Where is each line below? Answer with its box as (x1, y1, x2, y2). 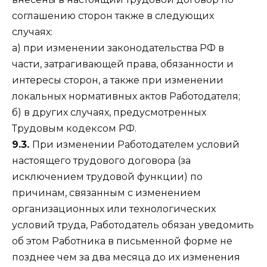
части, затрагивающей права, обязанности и (12, 58, 234, 70)
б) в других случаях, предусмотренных (12, 106, 206, 118)
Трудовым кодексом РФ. (12, 122, 136, 134)
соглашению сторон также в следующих (12, 10, 214, 21)
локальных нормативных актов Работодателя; (12, 90, 240, 102)
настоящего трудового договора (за (12, 154, 191, 166)
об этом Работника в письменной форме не (12, 235, 232, 247)
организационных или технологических (12, 203, 216, 215)
